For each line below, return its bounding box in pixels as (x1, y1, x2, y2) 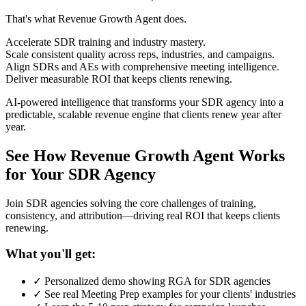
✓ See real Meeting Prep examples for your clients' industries (33, 288, 296, 300)
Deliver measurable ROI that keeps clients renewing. (5, 72, 232, 85)
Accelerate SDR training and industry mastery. (5, 36, 206, 48)
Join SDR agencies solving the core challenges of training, (5, 197, 256, 209)
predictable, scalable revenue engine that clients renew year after (5, 108, 281, 120)
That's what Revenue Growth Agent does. (5, 12, 186, 25)
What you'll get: (5, 247, 96, 262)
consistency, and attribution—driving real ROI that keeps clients (5, 209, 280, 221)
